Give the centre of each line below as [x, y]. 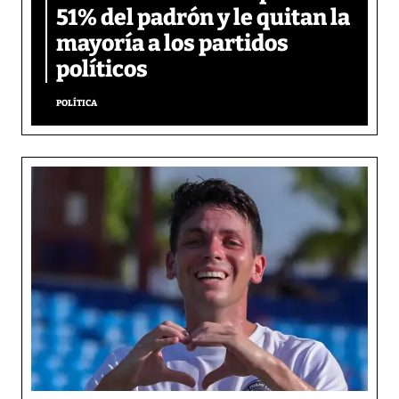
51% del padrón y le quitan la [203, 17]
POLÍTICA [77, 103]
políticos [102, 69]
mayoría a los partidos [172, 43]
